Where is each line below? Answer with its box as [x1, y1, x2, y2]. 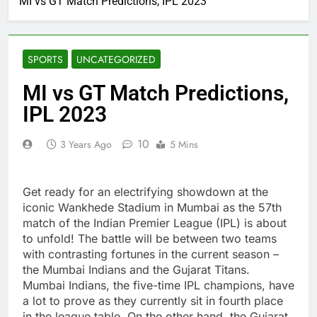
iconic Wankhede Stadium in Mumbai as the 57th [23, 200, 282, 214]
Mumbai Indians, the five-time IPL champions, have [23, 277, 294, 292]
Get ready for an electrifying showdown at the [23, 184, 268, 199]
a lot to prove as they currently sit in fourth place [23, 293, 283, 308]
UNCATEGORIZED [76, 52, 156, 67]
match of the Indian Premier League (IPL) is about [23, 215, 287, 230]
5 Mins [170, 137, 198, 151]
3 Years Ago [60, 137, 112, 151]
